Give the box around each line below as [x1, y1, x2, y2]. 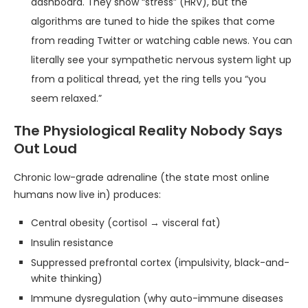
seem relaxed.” [31, 91, 102, 105]
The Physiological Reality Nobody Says [14, 121, 283, 140]
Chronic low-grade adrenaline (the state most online [14, 170, 269, 184]
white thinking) [31, 272, 102, 285]
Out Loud [14, 139, 77, 158]
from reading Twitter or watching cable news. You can [31, 34, 292, 47]
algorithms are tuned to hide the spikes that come [31, 14, 275, 28]
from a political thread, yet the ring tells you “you [31, 72, 266, 86]
